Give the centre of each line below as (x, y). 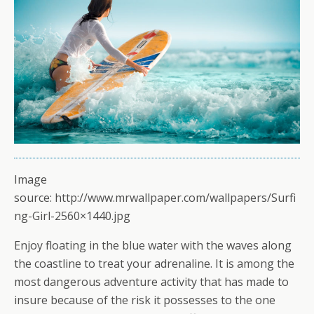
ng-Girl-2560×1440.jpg (72, 216)
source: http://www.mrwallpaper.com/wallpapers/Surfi (155, 197)
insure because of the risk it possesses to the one (145, 300)
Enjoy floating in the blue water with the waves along (153, 245)
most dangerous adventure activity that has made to (151, 281)
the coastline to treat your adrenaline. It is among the (154, 263)
